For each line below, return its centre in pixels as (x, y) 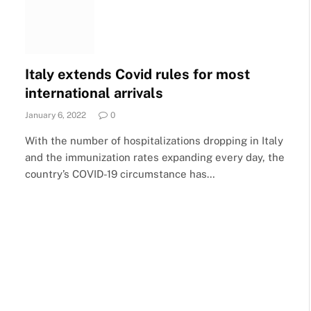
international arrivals (94, 93)
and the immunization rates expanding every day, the (155, 157)
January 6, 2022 (56, 115)
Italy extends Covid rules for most (137, 74)
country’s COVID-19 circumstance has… (120, 174)
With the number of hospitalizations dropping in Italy (154, 141)
